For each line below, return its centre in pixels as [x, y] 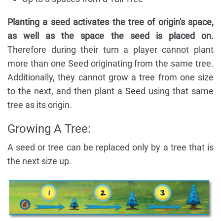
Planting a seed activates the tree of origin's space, [110, 22]
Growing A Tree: [49, 129]
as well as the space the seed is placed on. [110, 36]
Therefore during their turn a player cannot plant [110, 49]
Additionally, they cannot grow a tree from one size [110, 77]
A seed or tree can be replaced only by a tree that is [110, 147]
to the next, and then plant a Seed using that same [110, 91]
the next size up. [39, 161]
